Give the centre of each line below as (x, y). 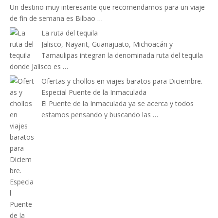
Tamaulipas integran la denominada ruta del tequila (122, 55)
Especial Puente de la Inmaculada (94, 92)
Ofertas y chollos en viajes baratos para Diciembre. (122, 81)
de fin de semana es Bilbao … (56, 18)
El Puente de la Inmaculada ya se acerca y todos (118, 104)
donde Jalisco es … (39, 67)
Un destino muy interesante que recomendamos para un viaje (107, 7)
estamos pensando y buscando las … (100, 115)
